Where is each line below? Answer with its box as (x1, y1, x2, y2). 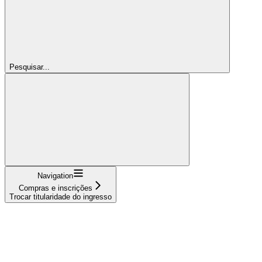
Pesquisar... (9, 62, 50, 71)
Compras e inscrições (18, 183, 92, 192)
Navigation (37, 171, 73, 180)
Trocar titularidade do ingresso (9, 192, 112, 201)
